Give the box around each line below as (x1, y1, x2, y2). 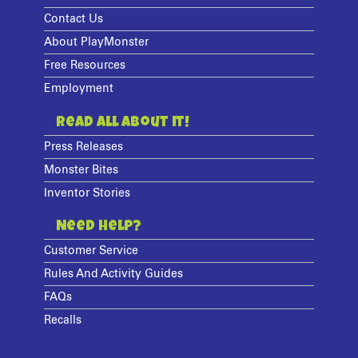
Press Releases (44, 141, 124, 153)
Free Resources (44, 59, 126, 71)
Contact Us (44, 13, 104, 25)
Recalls (44, 315, 82, 327)
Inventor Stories (44, 187, 131, 199)
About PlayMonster (44, 36, 149, 48)
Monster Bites (44, 164, 119, 176)
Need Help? (56, 220, 142, 235)
